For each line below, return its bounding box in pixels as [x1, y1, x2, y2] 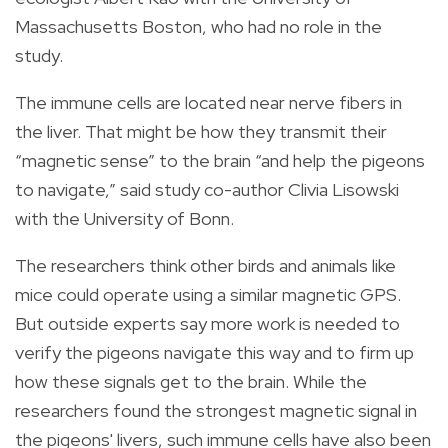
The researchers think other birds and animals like [15, 253, 396, 277]
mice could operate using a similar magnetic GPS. [15, 282, 401, 306]
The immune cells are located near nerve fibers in [15, 90, 402, 114]
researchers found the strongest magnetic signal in [15, 398, 417, 422]
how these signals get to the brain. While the [15, 369, 367, 393]
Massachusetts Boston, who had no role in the [15, 14, 382, 38]
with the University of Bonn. [15, 206, 234, 230]
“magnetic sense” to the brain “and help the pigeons [15, 148, 425, 172]
